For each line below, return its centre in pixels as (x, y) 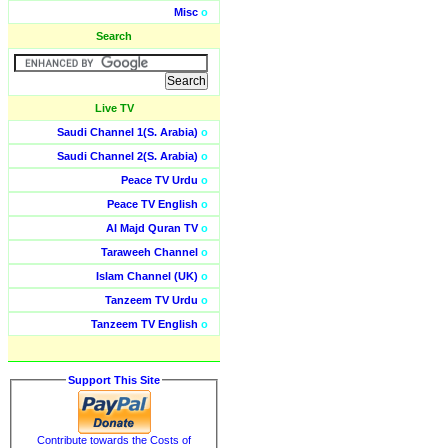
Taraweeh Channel (149, 252)
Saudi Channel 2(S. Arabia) (127, 156)
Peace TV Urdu (159, 180)
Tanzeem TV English (144, 324)
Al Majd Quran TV (152, 228)
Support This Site (114, 380)
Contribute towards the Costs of (114, 439)
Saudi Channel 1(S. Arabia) (127, 132)
